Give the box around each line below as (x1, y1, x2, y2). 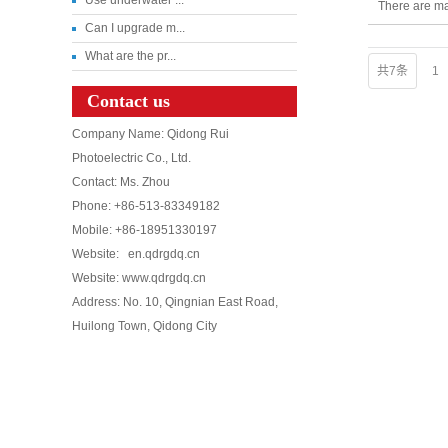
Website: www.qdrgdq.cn (72, 270, 206, 285)
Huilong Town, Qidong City (72, 318, 217, 333)
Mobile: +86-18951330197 (72, 222, 217, 237)
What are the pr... (85, 48, 176, 63)
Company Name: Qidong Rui (72, 126, 229, 141)
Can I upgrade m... (85, 20, 185, 35)
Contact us (87, 90, 170, 111)
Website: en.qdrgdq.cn (72, 246, 200, 261)
